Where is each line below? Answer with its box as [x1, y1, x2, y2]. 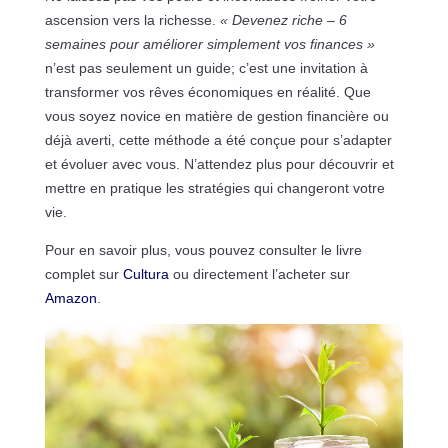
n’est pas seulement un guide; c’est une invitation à [44, 59, 368, 76]
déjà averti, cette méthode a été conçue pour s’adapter [44, 131, 392, 148]
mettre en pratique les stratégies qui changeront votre [44, 179, 385, 196]
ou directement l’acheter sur [168, 265, 350, 282]
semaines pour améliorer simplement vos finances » [44, 35, 375, 52]
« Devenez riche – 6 [219, 11, 347, 28]
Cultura [122, 265, 169, 282]
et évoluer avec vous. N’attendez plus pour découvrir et [44, 155, 394, 172]
